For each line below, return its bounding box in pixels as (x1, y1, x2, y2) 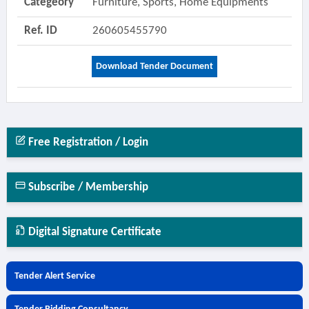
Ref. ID (23, 25, 57, 37)
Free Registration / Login (25, 137, 148, 148)
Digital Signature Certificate (25, 226, 161, 238)
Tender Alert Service (14, 271, 95, 281)
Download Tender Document (95, 61, 213, 72)
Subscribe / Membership (25, 181, 148, 193)
